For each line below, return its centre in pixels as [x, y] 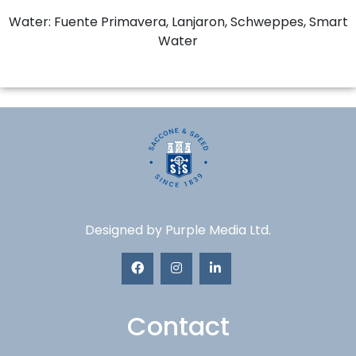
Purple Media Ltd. [218, 230]
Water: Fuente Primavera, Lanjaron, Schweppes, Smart [178, 21]
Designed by [125, 230]
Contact [178, 326]
